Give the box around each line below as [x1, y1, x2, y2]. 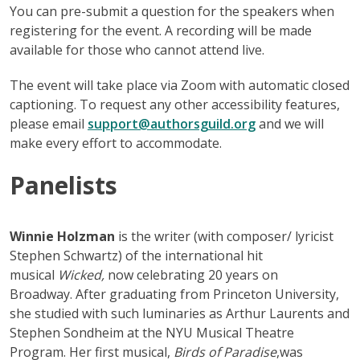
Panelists [10, 168, 117, 202]
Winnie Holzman [10, 227, 115, 245]
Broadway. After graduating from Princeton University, [10, 284, 339, 303]
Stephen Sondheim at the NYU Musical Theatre [10, 323, 294, 342]
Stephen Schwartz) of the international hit [10, 246, 263, 264]
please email [10, 114, 88, 133]
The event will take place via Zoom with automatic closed [10, 76, 350, 94]
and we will [256, 114, 324, 133]
